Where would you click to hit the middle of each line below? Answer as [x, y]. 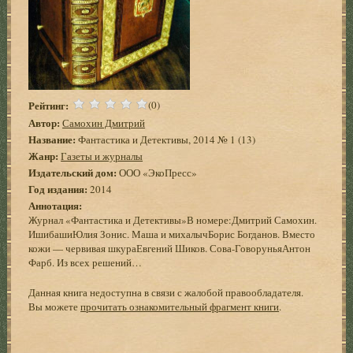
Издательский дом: [73, 172]
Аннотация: [56, 205]
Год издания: [58, 188]
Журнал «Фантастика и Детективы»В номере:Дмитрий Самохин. [173, 219]
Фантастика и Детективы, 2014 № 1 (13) [166, 139]
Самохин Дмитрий [104, 123]
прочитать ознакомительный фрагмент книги [180, 306]
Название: [52, 139]
